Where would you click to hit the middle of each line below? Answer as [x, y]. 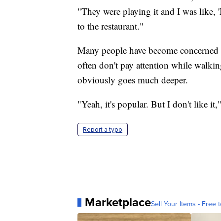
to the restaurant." [110, 26]
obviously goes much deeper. [133, 80]
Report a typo [103, 130]
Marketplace [118, 203]
